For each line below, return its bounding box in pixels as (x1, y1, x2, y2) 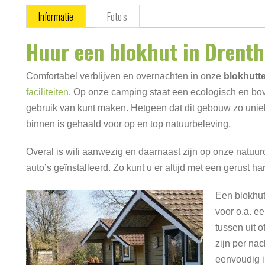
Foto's (107, 9, 127, 24)
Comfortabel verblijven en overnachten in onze (26, 71, 224, 81)
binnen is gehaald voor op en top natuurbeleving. (26, 119, 231, 129)
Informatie (38, 9, 73, 24)
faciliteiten (26, 87, 69, 97)
